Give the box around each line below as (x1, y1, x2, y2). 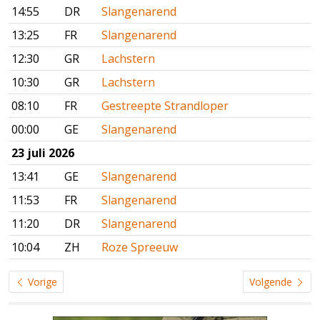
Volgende (249, 275, 295, 289)
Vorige (25, 275, 57, 289)
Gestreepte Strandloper (101, 98, 229, 114)
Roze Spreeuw (101, 239, 178, 256)
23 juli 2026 (11, 145, 74, 161)
